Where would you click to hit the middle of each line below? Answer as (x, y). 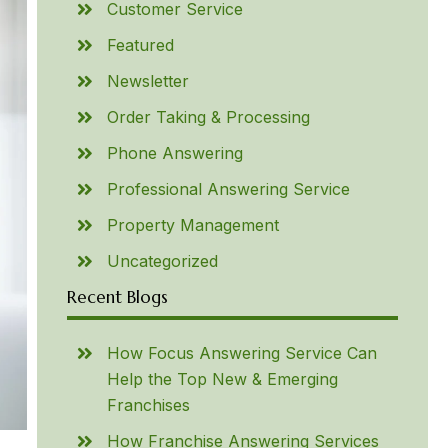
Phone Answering (174, 153)
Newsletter (147, 81)
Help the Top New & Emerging (222, 379)
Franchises (148, 405)
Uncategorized (162, 261)
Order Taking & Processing (208, 117)
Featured (140, 45)
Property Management (192, 225)
